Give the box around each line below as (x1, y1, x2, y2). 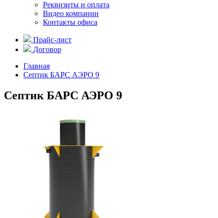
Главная (23, 62, 50, 70)
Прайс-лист (33, 36, 72, 44)
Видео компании (43, 9, 99, 18)
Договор (33, 45, 61, 54)
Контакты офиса (43, 18, 97, 26)
